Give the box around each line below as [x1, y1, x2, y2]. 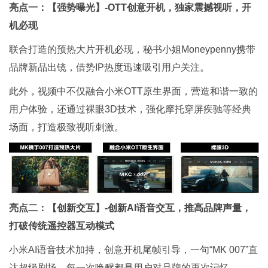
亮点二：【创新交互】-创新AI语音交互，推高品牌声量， [9, 203, 251, 214]
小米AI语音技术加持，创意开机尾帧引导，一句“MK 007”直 [9, 245, 258, 255]
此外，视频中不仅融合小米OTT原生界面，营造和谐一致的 [9, 86, 258, 96]
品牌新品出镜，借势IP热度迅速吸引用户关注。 [9, 62, 209, 72]
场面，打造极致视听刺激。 [9, 121, 124, 132]
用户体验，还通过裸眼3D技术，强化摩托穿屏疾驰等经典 [9, 103, 251, 114]
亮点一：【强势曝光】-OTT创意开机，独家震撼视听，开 [9, 2, 251, 13]
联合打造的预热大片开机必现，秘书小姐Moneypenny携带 [9, 44, 255, 54]
